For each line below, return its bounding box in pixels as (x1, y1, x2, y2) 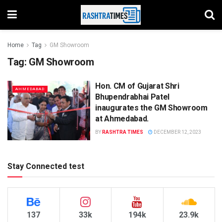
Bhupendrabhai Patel (95, 92, 170, 102)
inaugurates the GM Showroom (95, 103, 208, 112)
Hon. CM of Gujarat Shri (95, 81, 179, 91)
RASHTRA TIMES (102, 129, 144, 135)
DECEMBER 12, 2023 (153, 129, 202, 135)
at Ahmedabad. (95, 114, 149, 123)
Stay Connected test (7, 161, 84, 171)
